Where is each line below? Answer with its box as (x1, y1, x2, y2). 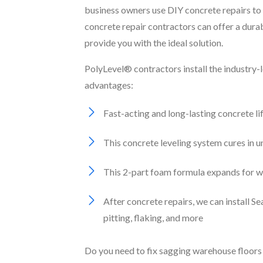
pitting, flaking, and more (103, 211, 203, 223)
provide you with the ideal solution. (85, 36, 223, 48)
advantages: (85, 79, 133, 90)
